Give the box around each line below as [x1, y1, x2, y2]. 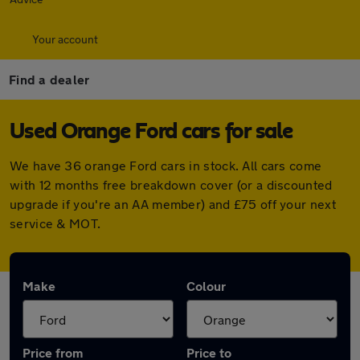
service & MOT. [10, 215, 101, 231]
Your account [32, 32, 98, 46]
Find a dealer [9, 72, 90, 87]
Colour [186, 278, 226, 293]
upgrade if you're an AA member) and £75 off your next [10, 196, 336, 211]
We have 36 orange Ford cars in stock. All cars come [10, 157, 322, 173]
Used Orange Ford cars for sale [10, 121, 293, 143]
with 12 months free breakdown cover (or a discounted [10, 177, 333, 192]
